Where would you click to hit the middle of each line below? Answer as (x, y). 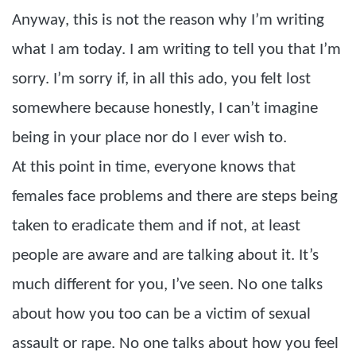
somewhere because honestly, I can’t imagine (165, 108)
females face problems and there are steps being (175, 197)
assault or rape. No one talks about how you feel (175, 344)
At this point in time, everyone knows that (154, 167)
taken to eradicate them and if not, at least (156, 226)
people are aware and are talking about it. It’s (165, 255)
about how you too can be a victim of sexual (161, 314)
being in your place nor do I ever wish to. (149, 138)
